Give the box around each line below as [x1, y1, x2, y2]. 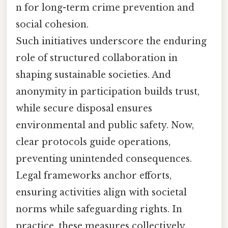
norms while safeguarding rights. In [16, 204, 182, 215]
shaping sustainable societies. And [16, 69, 171, 81]
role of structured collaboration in [16, 52, 178, 64]
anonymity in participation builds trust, [16, 86, 199, 98]
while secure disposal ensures [16, 103, 152, 115]
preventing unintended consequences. [16, 153, 192, 165]
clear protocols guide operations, [16, 136, 170, 148]
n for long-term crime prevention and [16, 2, 194, 14]
